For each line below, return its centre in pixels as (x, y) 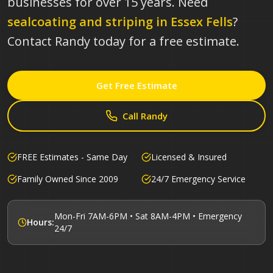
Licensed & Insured (189, 157)
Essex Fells (202, 22)
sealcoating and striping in (89, 22)
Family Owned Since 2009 (68, 179)
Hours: (41, 222)
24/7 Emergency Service (198, 179)
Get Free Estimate (136, 85)
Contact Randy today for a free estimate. (123, 41)
